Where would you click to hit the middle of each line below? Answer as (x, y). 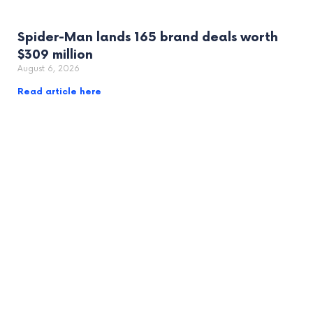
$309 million (55, 54)
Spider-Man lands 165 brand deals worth (148, 37)
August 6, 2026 (49, 68)
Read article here (59, 92)
